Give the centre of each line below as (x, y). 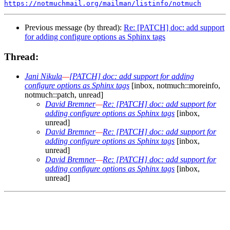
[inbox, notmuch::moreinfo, (175, 86)
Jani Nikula (43, 76)
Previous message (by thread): (74, 27)
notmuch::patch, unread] (64, 95)
